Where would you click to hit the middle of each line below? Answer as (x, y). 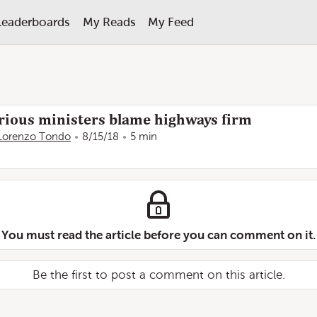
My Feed (171, 22)
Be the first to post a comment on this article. (158, 275)
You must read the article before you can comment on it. (158, 235)
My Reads (109, 22)
